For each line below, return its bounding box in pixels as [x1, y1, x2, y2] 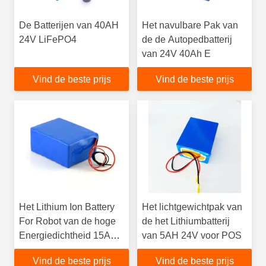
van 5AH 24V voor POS [142, 230, 242, 240]
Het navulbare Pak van [142, 20, 238, 30]
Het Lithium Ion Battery [19, 202, 115, 212]
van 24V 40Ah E [142, 49, 211, 59]
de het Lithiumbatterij [142, 216, 230, 226]
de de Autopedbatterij [142, 34, 232, 45]
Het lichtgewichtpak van [142, 202, 242, 212]
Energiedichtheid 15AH [19, 230, 118, 240]
